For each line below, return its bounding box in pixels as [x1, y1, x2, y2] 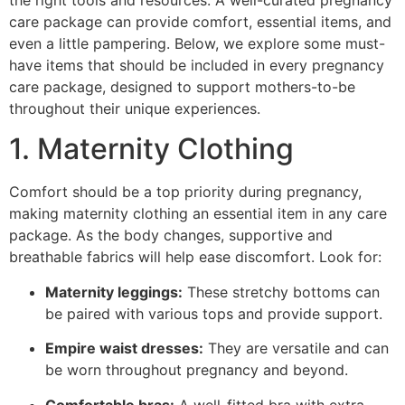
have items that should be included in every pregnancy [9, 56, 384, 74]
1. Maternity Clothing [9, 131, 294, 167]
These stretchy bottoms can [183, 282, 380, 301]
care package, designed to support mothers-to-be [9, 78, 355, 96]
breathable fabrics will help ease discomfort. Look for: [9, 248, 381, 267]
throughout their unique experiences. [9, 99, 260, 118]
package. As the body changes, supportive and [9, 226, 333, 245]
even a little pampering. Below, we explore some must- [9, 34, 385, 52]
